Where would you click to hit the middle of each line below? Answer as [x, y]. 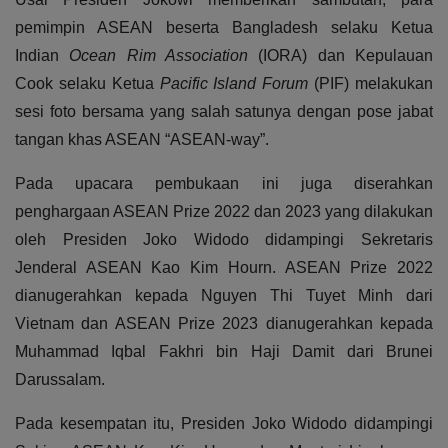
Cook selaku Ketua [87, 84]
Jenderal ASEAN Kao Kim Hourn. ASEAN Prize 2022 [224, 268]
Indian [42, 56]
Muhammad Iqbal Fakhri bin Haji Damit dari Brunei [224, 352]
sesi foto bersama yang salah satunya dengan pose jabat [224, 112]
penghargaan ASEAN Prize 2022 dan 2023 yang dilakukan [224, 212]
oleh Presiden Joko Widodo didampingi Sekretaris [224, 240]
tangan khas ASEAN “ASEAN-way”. [142, 140]
